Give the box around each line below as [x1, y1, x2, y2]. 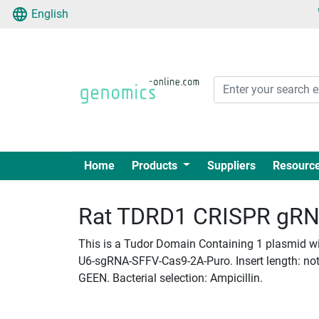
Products [132, 158, 180, 172]
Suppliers [206, 158, 256, 172]
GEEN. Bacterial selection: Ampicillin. [78, 271, 263, 285]
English [31, 7, 68, 21]
